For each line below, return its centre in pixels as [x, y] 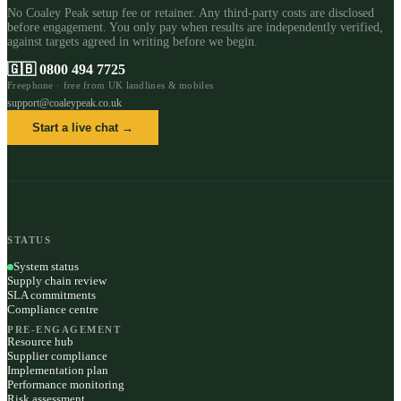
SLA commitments [51, 295]
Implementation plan [58, 370]
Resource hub [40, 341]
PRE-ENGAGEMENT [64, 329]
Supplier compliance [57, 356]
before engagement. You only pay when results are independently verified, [195, 27]
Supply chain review [57, 281]
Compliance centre [53, 309]
